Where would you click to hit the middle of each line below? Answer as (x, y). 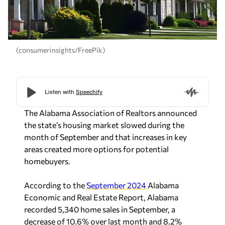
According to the (55, 185)
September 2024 (117, 185)
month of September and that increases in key (105, 137)
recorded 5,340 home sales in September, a (100, 209)
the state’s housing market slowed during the (104, 125)
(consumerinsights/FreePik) (61, 50)
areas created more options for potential (96, 149)
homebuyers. (47, 161)
